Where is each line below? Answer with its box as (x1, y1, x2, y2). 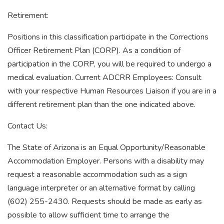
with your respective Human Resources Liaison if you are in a (7, 85, 216, 96)
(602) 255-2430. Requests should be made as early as (7, 196, 202, 207)
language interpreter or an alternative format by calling (7, 182, 195, 193)
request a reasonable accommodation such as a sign (7, 169, 187, 180)
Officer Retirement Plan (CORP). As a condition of (7, 45, 180, 56)
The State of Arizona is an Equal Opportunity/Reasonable (7, 142, 205, 153)
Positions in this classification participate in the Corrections (7, 31, 208, 42)
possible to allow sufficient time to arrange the (7, 209, 169, 220)
